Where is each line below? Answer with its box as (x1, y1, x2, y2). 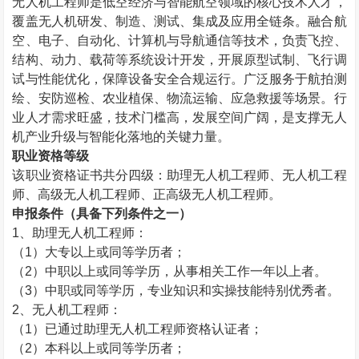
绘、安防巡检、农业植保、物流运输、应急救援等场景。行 (12, 91, 347, 105)
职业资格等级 (12, 149, 90, 163)
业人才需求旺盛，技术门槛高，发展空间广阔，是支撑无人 (12, 111, 347, 124)
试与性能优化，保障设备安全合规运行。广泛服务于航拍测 (12, 72, 347, 86)
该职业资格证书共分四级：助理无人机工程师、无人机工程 (12, 168, 347, 182)
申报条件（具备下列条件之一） (12, 207, 192, 220)
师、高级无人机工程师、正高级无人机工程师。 (12, 188, 282, 201)
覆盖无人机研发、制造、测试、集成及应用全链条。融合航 (12, 14, 347, 28)
